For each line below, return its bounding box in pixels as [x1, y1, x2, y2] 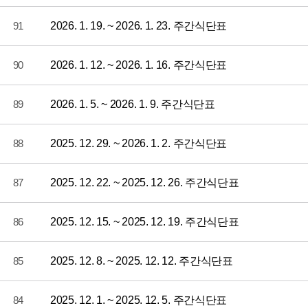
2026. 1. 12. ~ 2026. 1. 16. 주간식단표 [50, 58, 228, 71]
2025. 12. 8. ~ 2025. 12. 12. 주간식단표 [50, 254, 233, 267]
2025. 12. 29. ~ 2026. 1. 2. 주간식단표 [50, 137, 228, 149]
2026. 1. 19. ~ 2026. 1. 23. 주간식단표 [50, 19, 228, 32]
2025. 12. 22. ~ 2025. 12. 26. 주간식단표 [50, 176, 239, 188]
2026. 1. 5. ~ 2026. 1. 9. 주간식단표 [50, 98, 215, 110]
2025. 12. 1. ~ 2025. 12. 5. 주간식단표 [50, 294, 228, 306]
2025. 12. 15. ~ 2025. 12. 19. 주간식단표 [50, 215, 239, 228]
